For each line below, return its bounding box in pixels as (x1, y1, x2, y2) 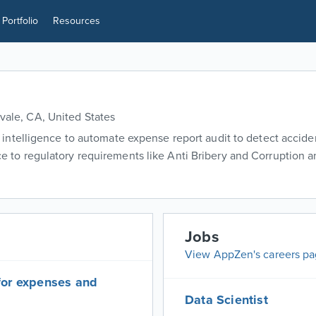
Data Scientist (185, 292, 268, 308)
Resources (52, 15, 101, 27)
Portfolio (1, 15, 39, 27)
